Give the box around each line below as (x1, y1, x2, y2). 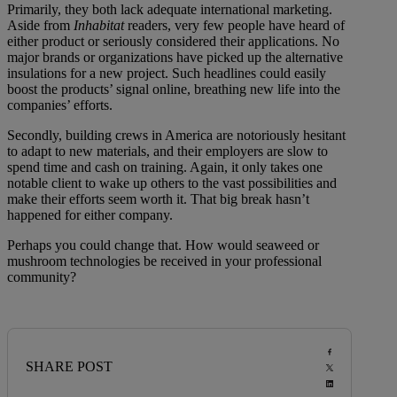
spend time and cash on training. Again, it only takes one (7, 160, 323, 175)
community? (7, 269, 76, 285)
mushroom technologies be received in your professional (7, 253, 322, 269)
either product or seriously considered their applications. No (7, 34, 339, 50)
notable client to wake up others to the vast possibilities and (7, 175, 337, 191)
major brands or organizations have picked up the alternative (7, 50, 343, 66)
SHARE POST (26, 359, 113, 375)
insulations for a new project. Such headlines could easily (7, 66, 326, 82)
